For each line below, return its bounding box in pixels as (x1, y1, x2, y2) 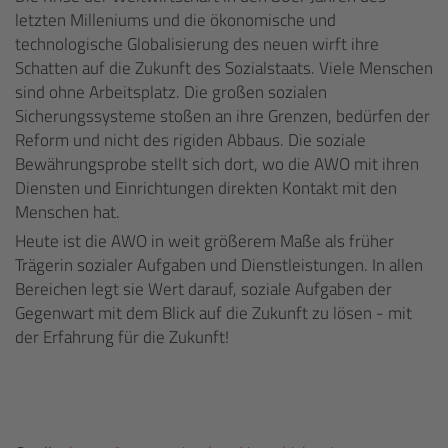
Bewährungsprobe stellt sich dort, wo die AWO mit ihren (15, 151, 419, 177)
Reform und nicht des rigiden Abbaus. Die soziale (15, 127, 366, 153)
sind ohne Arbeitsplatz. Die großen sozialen (15, 79, 327, 105)
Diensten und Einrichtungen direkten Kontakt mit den (15, 175, 397, 201)
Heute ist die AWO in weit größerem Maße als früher (15, 228, 394, 254)
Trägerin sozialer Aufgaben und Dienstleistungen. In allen (15, 252, 423, 278)
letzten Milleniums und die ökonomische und (15, 7, 336, 33)
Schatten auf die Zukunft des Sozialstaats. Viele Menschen (15, 55, 433, 81)
